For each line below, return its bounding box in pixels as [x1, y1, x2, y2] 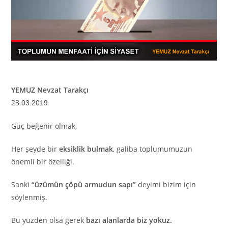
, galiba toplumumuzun [113, 144, 193, 154]
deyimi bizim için [136, 180, 196, 190]
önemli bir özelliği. [11, 157, 75, 167]
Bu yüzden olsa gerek [11, 215, 87, 225]
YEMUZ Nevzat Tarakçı [11, 85, 89, 95]
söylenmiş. [11, 192, 48, 203]
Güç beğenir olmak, [11, 121, 77, 131]
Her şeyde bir [11, 144, 60, 154]
